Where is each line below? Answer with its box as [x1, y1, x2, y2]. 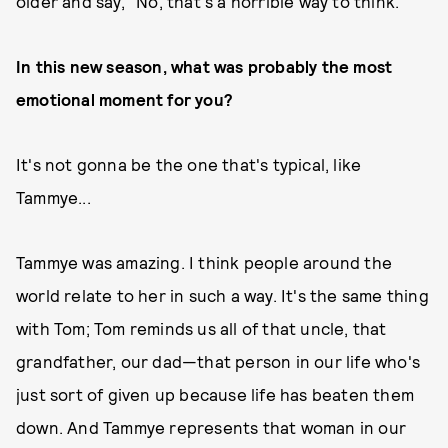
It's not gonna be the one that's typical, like [16, 154, 362, 174]
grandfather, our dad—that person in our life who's [16, 351, 421, 371]
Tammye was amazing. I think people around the [16, 252, 393, 272]
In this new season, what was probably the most [16, 56, 393, 76]
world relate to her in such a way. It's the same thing [16, 285, 429, 305]
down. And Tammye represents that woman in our [16, 417, 407, 437]
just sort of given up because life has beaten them [16, 384, 415, 404]
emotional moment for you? [16, 89, 233, 109]
